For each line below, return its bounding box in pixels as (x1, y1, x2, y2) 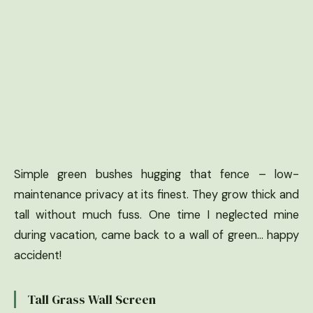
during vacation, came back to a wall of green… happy (14, 227, 299, 242)
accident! (14, 247, 61, 263)
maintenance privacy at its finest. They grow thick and (14, 187, 299, 202)
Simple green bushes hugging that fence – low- (14, 166, 299, 182)
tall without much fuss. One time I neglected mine (14, 207, 299, 222)
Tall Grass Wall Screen (27, 290, 156, 308)
